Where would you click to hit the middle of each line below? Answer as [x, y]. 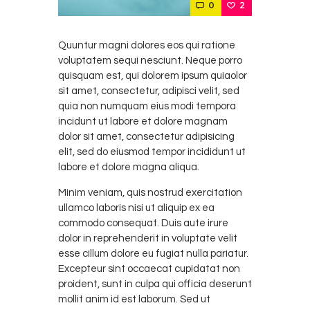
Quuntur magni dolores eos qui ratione [147, 45]
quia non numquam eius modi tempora [147, 106]
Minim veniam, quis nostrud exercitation [150, 193]
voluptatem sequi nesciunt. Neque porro [150, 61]
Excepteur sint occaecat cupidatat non [149, 269]
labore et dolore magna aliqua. [129, 167]
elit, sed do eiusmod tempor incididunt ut [152, 152]
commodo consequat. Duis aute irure [143, 223]
